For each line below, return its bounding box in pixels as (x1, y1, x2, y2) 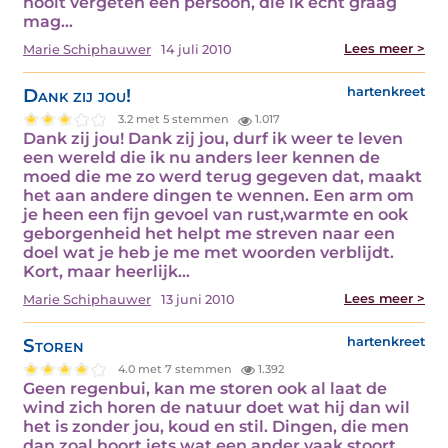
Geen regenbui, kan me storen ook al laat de (23, 378, 387, 398)
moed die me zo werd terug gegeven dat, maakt (23, 166, 422, 186)
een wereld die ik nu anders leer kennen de (23, 147, 380, 167)
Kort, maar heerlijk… (23, 261, 190, 281)
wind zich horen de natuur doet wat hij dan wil (23, 397, 410, 417)
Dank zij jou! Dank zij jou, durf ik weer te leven (23, 128, 403, 148)
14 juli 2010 (161, 42, 232, 58)
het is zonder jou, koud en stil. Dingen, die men (23, 416, 409, 436)
